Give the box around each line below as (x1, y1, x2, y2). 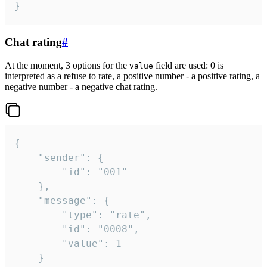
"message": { (14, 195, 38, 207)
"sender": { (14, 152, 38, 164)
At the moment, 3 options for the (5, 60, 129, 71)
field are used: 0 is (153, 60, 223, 71)
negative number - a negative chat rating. (5, 82, 157, 92)
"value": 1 (14, 238, 62, 250)
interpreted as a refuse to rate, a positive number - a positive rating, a (5, 71, 260, 82)
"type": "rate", (14, 209, 62, 221)
